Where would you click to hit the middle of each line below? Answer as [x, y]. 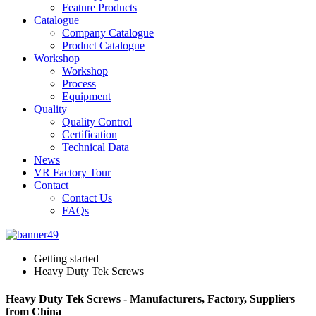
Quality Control [97, 122]
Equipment [86, 96]
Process [79, 84]
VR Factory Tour [72, 172]
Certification [90, 134]
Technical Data [96, 147]
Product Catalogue [103, 45]
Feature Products [99, 7]
